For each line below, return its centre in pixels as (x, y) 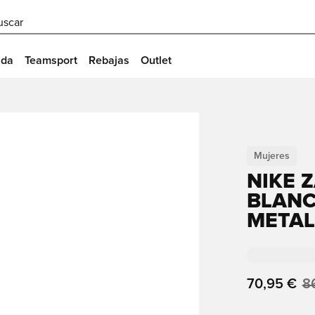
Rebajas (109, 60)
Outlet (156, 60)
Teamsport (51, 60)
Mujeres (271, 156)
